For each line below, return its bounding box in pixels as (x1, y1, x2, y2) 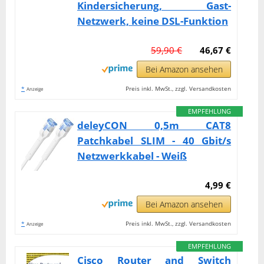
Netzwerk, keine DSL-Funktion (77, 14, 228, 28)
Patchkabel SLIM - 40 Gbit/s (77, 134, 232, 148)
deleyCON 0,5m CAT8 (77, 118, 232, 133)
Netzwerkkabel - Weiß (77, 149, 187, 163)
